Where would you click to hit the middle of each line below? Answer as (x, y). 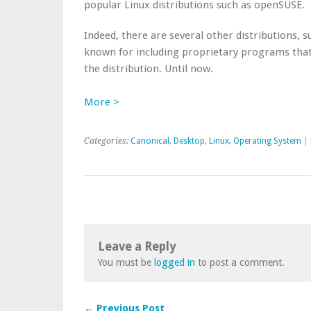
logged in (175, 262)
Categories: (107, 141)
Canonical (150, 141)
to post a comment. (240, 262)
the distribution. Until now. (149, 69)
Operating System (267, 141)
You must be (126, 262)
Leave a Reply (137, 246)
